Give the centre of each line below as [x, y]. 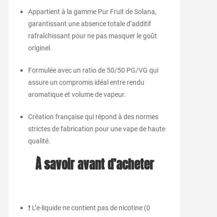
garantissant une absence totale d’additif [89, 24]
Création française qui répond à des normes [93, 117]
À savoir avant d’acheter [94, 165]
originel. [40, 48]
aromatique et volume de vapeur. [77, 95]
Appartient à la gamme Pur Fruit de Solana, [92, 12]
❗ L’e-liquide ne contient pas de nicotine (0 [89, 208]
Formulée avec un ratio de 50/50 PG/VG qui [93, 70]
